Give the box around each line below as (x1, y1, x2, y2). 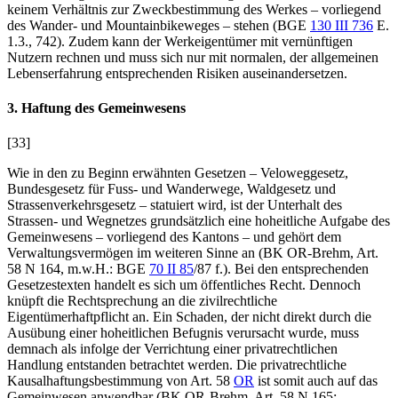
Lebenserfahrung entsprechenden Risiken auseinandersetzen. (7, 65, 347, 81)
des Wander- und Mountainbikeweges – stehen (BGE (7, 17, 310, 33)
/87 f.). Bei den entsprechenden (194, 261, 369, 277)
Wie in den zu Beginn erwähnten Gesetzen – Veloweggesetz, (7, 165, 348, 181)
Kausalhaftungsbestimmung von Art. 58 (7, 373, 230, 389)
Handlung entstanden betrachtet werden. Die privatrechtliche (7, 357, 346, 373)
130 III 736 (310, 17, 373, 33)
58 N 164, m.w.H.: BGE (7, 261, 149, 277)
